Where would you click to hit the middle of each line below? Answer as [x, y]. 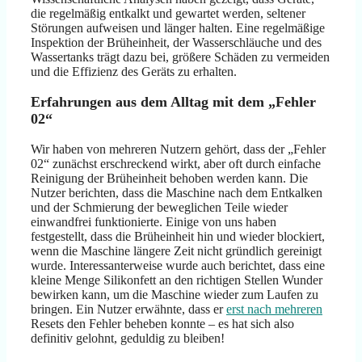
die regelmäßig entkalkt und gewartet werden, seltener [168, 14]
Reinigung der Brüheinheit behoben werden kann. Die [169, 179]
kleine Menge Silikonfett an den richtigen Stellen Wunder [177, 280]
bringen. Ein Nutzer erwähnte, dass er [128, 309]
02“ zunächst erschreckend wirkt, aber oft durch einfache [176, 164]
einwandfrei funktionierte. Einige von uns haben [154, 222]
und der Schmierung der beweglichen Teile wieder [159, 208]
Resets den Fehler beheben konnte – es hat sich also [162, 324]
